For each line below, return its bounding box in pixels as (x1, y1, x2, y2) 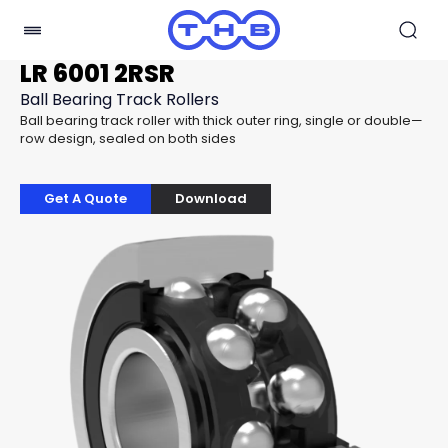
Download (175, 189, 247, 208)
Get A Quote (44, 189, 127, 208)
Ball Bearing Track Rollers (20, 88, 219, 111)
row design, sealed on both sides (20, 129, 236, 148)
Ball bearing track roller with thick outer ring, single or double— (20, 111, 423, 130)
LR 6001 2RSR (20, 57, 175, 90)
